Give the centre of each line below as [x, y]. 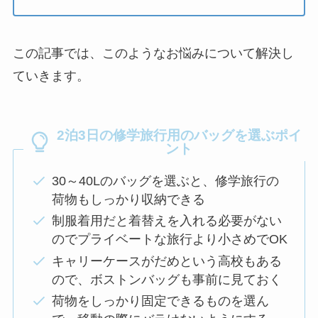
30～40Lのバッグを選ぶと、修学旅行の [165, 181]
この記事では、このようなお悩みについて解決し [153, 53]
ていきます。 [51, 76]
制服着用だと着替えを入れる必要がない [166, 221]
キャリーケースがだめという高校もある [166, 261]
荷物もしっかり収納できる [128, 199]
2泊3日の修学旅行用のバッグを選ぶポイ [179, 136]
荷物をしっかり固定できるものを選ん [160, 301]
